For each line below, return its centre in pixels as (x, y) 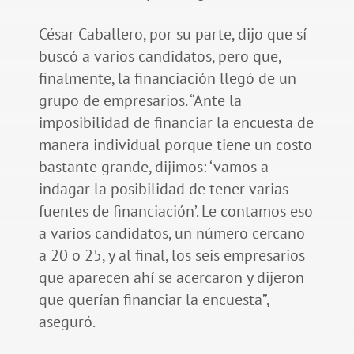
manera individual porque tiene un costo (175, 144)
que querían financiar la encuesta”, (153, 299)
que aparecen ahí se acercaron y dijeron (171, 277)
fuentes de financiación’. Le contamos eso (175, 211)
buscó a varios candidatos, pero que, (159, 56)
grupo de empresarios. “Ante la (140, 100)
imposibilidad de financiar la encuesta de (176, 122)
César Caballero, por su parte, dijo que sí (172, 34)
